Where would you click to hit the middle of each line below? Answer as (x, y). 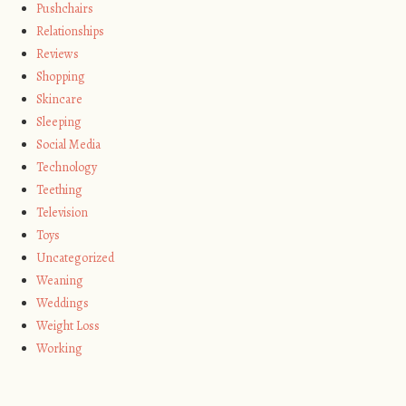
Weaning (60, 280)
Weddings (63, 303)
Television (63, 212)
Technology (67, 167)
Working (60, 348)
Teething (60, 189)
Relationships (71, 31)
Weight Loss (68, 325)
